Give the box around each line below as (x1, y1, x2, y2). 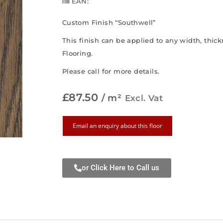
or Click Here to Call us (81, 163, 159, 172)
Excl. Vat (124, 93, 163, 103)
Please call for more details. (62, 67, 160, 75)
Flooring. (62, 49, 93, 57)
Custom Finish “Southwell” (62, 18, 156, 26)
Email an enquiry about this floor (72, 121, 162, 130)
